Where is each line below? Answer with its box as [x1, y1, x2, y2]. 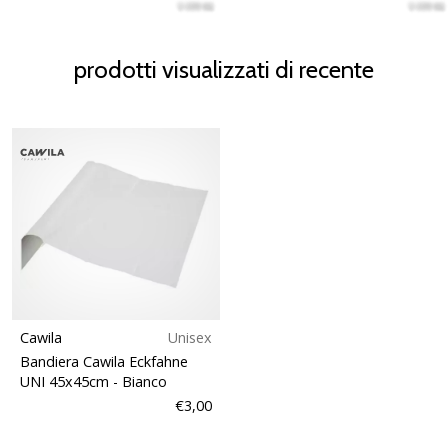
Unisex [168, 327, 212, 347]
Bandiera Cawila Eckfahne [20, 351, 188, 371]
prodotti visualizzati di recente [74, 54, 374, 84]
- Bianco [113, 371, 167, 391]
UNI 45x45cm [20, 371, 113, 391]
